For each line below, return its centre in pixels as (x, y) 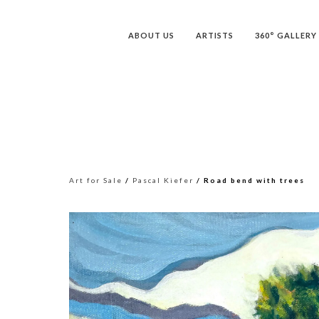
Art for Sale (96, 180)
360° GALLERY (286, 35)
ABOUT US (151, 35)
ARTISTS (215, 35)
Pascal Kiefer (163, 180)
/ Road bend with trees (249, 180)
